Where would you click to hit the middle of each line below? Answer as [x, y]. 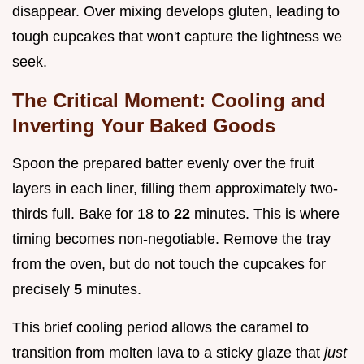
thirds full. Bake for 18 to [93, 213]
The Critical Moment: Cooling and [169, 100]
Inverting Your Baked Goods [144, 125]
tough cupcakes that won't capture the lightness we [177, 36]
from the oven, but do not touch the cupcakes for [169, 264]
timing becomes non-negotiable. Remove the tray [171, 238]
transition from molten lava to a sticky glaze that [168, 352]
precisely [43, 289]
